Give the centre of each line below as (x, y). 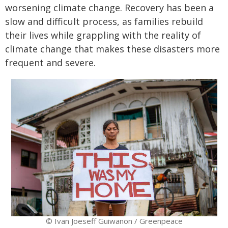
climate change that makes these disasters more (112, 49)
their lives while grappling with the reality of (103, 35)
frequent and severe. (50, 63)
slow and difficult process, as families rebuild (104, 21)
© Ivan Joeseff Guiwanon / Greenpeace (114, 221)
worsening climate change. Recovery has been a (109, 8)
